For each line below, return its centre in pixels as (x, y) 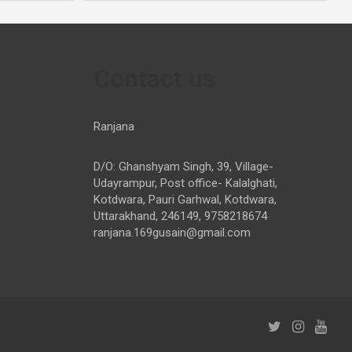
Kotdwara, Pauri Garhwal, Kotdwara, (185, 199)
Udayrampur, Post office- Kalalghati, (185, 183)
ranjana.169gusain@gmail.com (172, 232)
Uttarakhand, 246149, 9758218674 (180, 216)
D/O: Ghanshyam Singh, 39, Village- (183, 166)
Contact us (154, 78)
